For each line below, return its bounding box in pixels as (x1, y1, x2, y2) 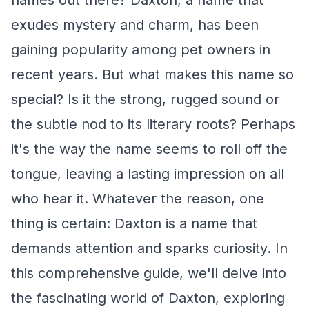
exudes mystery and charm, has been (11, 17, 259, 33)
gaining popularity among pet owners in (11, 41, 270, 58)
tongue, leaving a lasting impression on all (11, 166, 284, 182)
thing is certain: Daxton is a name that (11, 215, 257, 232)
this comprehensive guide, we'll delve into (11, 265, 286, 281)
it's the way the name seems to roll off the (11, 141, 288, 157)
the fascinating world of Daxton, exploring (11, 290, 285, 306)
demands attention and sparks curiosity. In (11, 240, 288, 257)
